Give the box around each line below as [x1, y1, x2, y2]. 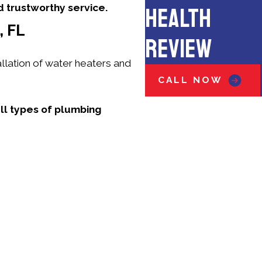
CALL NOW [157, 74, 223, 86]
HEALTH [145, 3, 212, 35]
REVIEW [145, 33, 212, 65]
